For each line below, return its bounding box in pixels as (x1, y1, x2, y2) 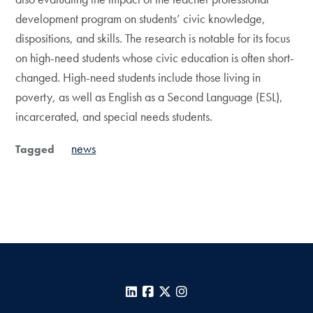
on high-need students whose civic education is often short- (15, 50, 295, 66)
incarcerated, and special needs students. (15, 108, 213, 124)
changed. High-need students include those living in (15, 69, 261, 85)
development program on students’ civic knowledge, (15, 10, 266, 27)
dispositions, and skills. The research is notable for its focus (15, 30, 291, 46)
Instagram (190, 284, 236, 300)
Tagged (15, 142, 55, 156)
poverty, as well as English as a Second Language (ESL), (15, 89, 284, 105)
